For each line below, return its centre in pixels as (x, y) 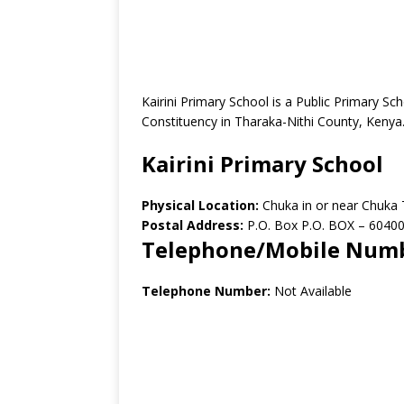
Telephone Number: (206, 291)
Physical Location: (202, 205)
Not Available (311, 291)
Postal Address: (193, 225)
